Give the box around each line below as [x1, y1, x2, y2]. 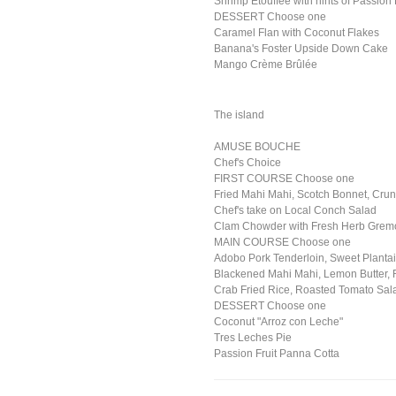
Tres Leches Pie [214, 331, 293, 344]
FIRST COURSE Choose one [214, 172, 355, 185]
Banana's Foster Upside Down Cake [214, 42, 389, 55]
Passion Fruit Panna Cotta [214, 347, 340, 360]
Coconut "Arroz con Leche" [214, 316, 344, 328]
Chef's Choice [214, 156, 282, 169]
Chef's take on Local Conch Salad [214, 204, 377, 217]
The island [214, 109, 265, 121]
